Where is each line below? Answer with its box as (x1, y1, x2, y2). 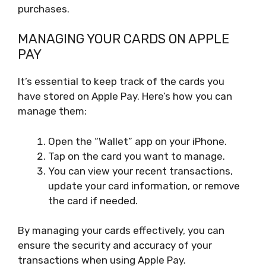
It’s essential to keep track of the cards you (18, 75, 224, 88)
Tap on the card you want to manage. (48, 150, 225, 162)
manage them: (18, 105, 87, 118)
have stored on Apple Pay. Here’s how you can (18, 90, 232, 103)
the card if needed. (48, 194, 138, 207)
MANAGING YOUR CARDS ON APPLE (18, 31, 229, 47)
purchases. (18, 2, 69, 15)
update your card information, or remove (48, 179, 240, 192)
